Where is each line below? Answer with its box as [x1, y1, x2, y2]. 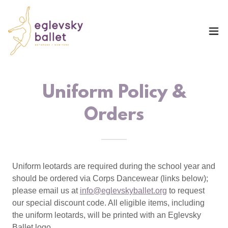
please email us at [12, 186, 80, 195]
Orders [84, 105, 144, 126]
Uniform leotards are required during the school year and [12, 162, 215, 170]
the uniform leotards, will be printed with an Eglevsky [12, 211, 201, 219]
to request [167, 186, 205, 195]
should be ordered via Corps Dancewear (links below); [12, 174, 208, 183]
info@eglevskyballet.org [80, 186, 167, 195]
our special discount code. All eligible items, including [12, 198, 205, 207]
